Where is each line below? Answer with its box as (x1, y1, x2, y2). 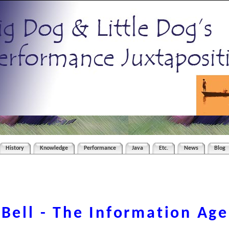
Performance (84, 145, 117, 151)
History (6, 145, 25, 151)
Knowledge (40, 145, 68, 151)
